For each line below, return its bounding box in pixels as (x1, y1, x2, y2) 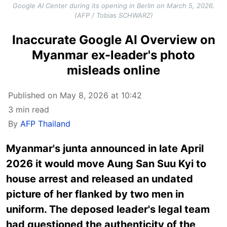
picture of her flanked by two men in (6, 187, 184, 200)
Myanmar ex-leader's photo (32, 47, 195, 62)
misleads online (67, 62, 160, 78)
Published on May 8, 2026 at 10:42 (8, 90, 142, 100)
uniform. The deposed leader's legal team (6, 203, 210, 215)
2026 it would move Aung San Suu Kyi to (6, 157, 206, 170)
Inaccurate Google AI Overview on (12, 32, 215, 47)
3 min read (8, 104, 49, 115)
